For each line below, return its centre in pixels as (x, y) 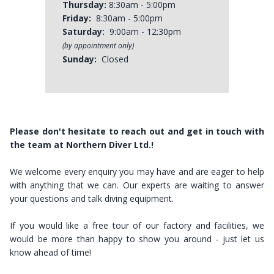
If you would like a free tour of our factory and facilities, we (137, 225)
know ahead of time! (50, 252)
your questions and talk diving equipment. (92, 198)
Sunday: (80, 59)
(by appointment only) (98, 46)
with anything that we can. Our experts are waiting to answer (137, 185)
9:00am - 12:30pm (143, 31)
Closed (113, 59)
